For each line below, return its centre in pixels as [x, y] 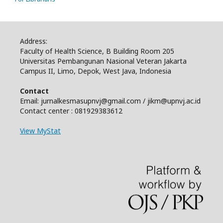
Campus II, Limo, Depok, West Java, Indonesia [96, 71]
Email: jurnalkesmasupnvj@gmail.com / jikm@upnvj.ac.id [110, 101]
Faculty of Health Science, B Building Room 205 [97, 51]
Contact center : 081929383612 [71, 111]
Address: [34, 41]
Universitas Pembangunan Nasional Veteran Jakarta [103, 61]
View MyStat [40, 130]
